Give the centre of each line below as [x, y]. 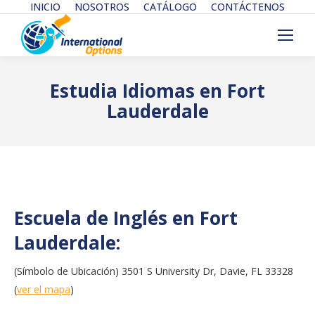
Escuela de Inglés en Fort [126, 218]
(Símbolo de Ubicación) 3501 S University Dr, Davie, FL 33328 [154, 271]
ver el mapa [44, 289]
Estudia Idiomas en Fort [157, 91]
